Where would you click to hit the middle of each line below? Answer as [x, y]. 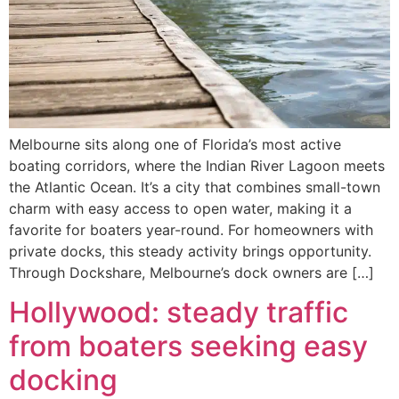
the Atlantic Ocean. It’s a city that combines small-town [195, 187]
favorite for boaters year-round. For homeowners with [191, 229]
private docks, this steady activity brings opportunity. [190, 251]
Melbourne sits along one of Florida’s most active [175, 144]
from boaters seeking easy [188, 346]
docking [63, 379]
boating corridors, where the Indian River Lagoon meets [197, 165]
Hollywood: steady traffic [179, 312]
